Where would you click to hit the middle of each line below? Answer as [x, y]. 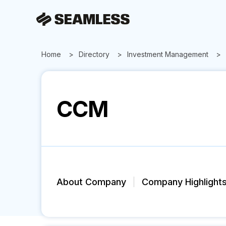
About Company [91, 182]
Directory [94, 54]
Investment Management [168, 54]
